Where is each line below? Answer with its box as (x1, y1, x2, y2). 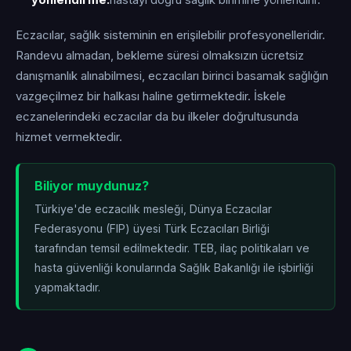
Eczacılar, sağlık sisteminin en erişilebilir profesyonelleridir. (16, 28, 325, 42)
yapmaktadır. (34, 280, 100, 294)
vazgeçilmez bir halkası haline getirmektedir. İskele (16, 89, 286, 103)
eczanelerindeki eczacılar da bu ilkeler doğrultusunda (16, 110, 299, 124)
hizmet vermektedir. (16, 130, 122, 144)
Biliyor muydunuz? (34, 178, 149, 194)
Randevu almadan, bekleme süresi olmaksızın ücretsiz (16, 49, 304, 63)
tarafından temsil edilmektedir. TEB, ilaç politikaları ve (34, 241, 309, 255)
